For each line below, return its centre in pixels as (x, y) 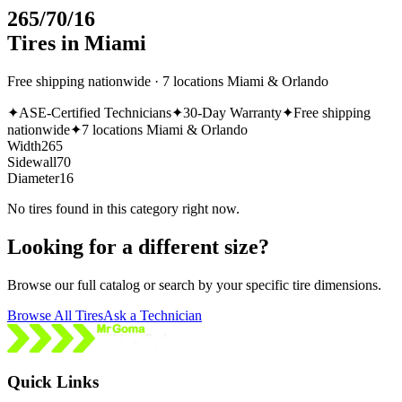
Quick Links (53, 382)
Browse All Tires (55, 315)
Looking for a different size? (138, 246)
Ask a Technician (153, 315)
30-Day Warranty (232, 112)
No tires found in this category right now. (123, 208)
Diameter (33, 178)
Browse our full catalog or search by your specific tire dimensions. (194, 284)
